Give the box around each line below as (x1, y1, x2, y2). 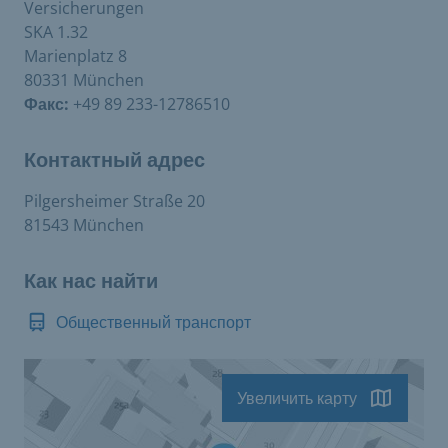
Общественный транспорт (56, 311, 251, 333)
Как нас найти (24, 269, 158, 293)
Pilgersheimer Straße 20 (24, 190, 205, 212)
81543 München (24, 214, 144, 236)
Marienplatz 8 (24, 45, 127, 67)
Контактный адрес (24, 148, 205, 172)
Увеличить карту (237, 387, 357, 409)
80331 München (24, 69, 144, 91)
